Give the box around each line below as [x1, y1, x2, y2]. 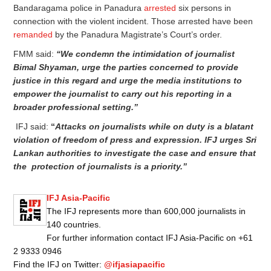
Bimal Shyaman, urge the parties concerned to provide [13, 62, 239, 72]
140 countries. [46, 219, 101, 229]
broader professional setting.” [13, 102, 139, 112]
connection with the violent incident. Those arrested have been [13, 16, 253, 26]
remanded [13, 29, 53, 39]
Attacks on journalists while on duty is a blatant [55, 121, 254, 131]
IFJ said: [16, 121, 51, 131]
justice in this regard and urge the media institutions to [13, 75, 243, 85]
